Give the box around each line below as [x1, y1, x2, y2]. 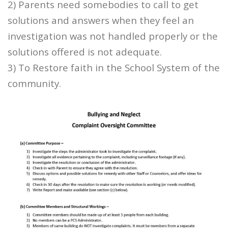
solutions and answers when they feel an [8, 14, 194, 27]
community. [8, 77, 61, 90]
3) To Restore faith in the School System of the [8, 61, 220, 74]
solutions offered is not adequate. [8, 45, 162, 59]
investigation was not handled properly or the [8, 30, 218, 43]
